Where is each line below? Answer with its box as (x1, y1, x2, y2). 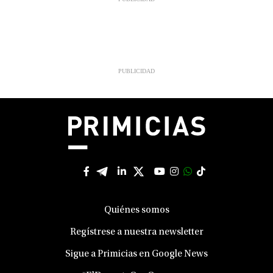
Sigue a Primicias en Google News (65, 249, 208, 260)
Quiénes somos (104, 205, 169, 216)
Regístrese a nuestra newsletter (69, 227, 204, 238)
